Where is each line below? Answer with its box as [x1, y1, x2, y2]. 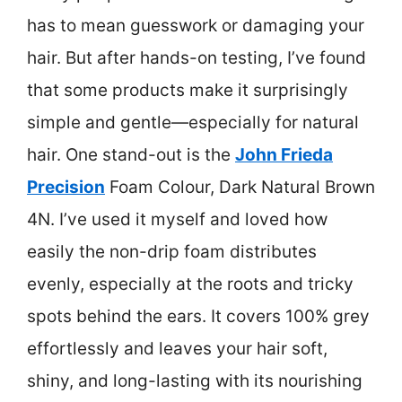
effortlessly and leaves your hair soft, [27, 338, 328, 360]
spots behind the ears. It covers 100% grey [27, 306, 370, 328]
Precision [27, 177, 105, 198]
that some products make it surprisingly [27, 80, 348, 101]
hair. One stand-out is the [27, 144, 235, 166]
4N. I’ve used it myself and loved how [27, 209, 328, 231]
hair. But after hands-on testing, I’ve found [27, 48, 366, 69]
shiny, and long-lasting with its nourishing [27, 371, 363, 392]
